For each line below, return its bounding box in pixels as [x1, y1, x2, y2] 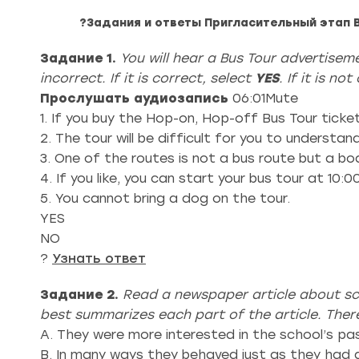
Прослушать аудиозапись [40, 91, 228, 106]
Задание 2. [40, 287, 119, 302]
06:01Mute [228, 91, 298, 106]
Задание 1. [40, 50, 116, 66]
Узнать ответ [52, 251, 146, 266]
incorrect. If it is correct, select [40, 71, 255, 86]
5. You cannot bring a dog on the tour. [40, 191, 290, 206]
